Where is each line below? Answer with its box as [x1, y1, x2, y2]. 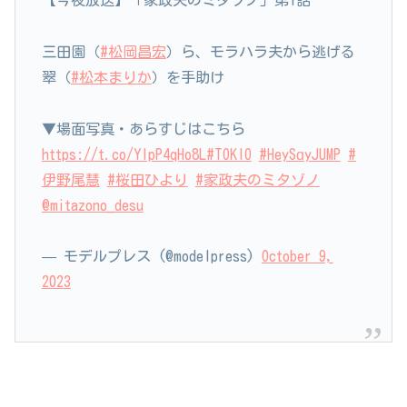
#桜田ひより [106, 172, 188, 187]
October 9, [261, 249, 333, 264]
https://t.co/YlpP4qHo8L [41, 146, 206, 162]
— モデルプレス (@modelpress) [41, 249, 262, 264]
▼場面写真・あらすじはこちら [41, 121, 245, 136]
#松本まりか [70, 69, 152, 84]
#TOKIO [205, 146, 252, 162]
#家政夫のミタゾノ [194, 172, 320, 187]
